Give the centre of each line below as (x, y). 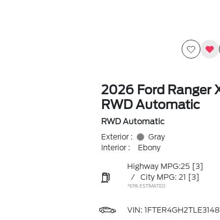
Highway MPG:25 (158, 166)
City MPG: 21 (163, 177)
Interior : (115, 148)
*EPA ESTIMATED (146, 186)
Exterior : (117, 137)
